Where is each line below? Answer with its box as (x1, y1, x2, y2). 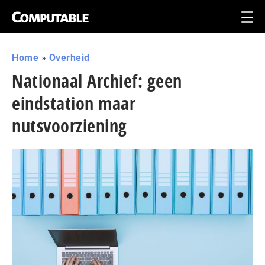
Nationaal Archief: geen (12, 69, 182, 93)
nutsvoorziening (12, 114, 127, 138)
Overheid (49, 52, 90, 63)
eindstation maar (12, 91, 135, 115)
